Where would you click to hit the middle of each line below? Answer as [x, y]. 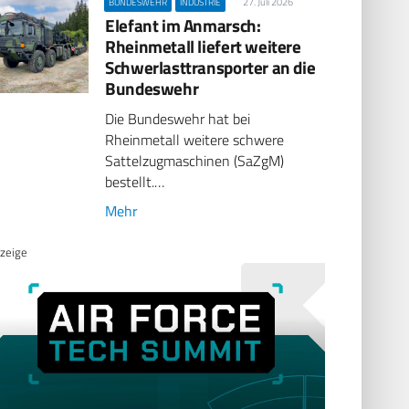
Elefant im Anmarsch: [183, 25]
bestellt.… [135, 182]
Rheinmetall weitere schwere [195, 140]
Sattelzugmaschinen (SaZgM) [195, 161]
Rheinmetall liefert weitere [203, 46]
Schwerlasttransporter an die [210, 67]
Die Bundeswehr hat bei [178, 119]
